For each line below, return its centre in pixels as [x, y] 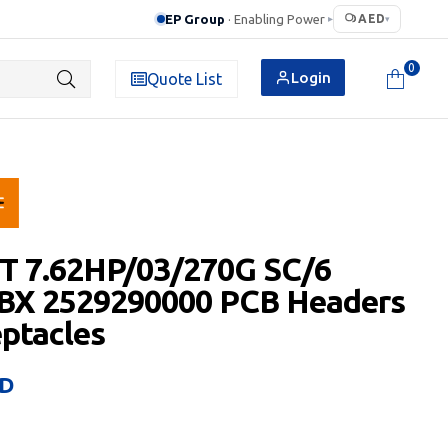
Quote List [184, 78]
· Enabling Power [277, 18]
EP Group [195, 18]
